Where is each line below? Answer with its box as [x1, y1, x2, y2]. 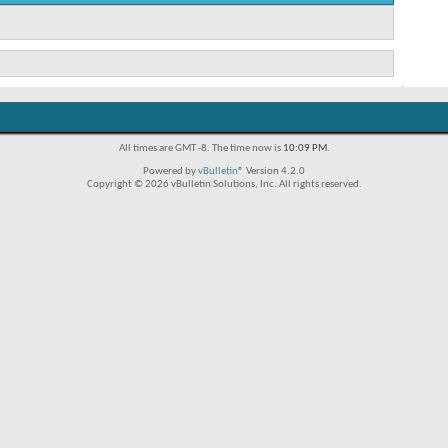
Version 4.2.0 [244, 166, 305, 177]
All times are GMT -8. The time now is [118, 143, 283, 154]
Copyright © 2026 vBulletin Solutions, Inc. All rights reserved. [86, 179, 362, 190]
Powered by [143, 166, 198, 177]
